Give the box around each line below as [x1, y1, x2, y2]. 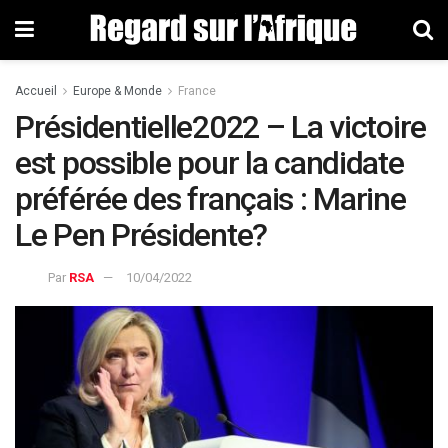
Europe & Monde [73, 84, 162, 98]
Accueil [15, 84, 57, 98]
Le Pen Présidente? [15, 216, 267, 254]
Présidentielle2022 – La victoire [15, 108, 427, 146]
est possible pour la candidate [15, 144, 404, 182]
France [178, 84, 216, 98]
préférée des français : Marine [15, 180, 406, 218]
